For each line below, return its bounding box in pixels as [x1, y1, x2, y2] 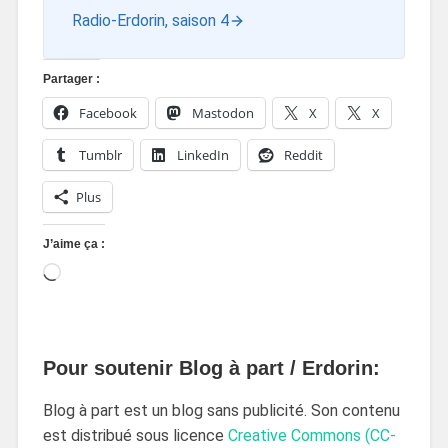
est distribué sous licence [42, 426, 228, 446]
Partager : [42, 72, 100, 87]
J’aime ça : [42, 237, 105, 252]
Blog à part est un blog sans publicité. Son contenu [42, 401, 400, 421]
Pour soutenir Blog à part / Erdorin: [42, 357, 380, 380]
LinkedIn [176, 146, 229, 165]
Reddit [283, 146, 323, 165]
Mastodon [191, 104, 254, 123]
